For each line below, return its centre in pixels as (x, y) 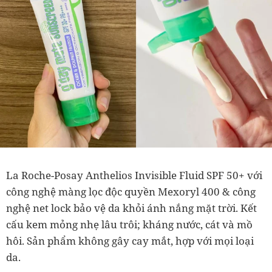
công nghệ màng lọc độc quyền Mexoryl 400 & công (131, 192)
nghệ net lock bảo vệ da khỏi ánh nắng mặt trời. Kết (131, 208)
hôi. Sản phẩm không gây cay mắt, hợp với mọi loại (130, 241)
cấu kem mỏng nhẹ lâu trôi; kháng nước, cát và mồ (129, 225)
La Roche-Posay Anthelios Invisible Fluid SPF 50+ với (134, 175)
